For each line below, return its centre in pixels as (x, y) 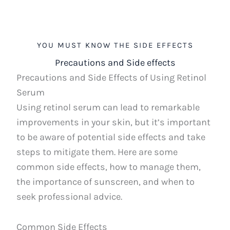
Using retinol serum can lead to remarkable (108, 108)
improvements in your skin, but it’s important (114, 122)
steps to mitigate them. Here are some (97, 152)
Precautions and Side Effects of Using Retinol (112, 78)
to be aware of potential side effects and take (111, 137)
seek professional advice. (70, 197)
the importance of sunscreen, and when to (106, 182)
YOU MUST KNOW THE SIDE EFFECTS (115, 45)
